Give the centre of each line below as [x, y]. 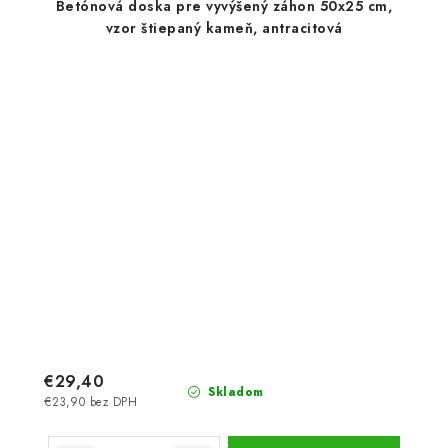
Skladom [233, 391]
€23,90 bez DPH [90, 401]
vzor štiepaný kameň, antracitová [224, 28]
